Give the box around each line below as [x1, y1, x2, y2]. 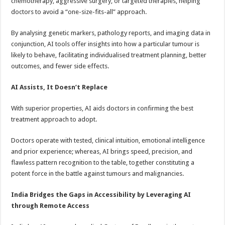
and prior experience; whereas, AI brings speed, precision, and [11, 148, 193, 155]
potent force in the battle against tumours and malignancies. [11, 170, 184, 177]
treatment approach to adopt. [11, 116, 97, 123]
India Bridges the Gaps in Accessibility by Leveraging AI [11, 191, 191, 198]
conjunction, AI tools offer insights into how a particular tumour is [11, 40, 200, 48]
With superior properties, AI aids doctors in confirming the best [11, 104, 194, 112]
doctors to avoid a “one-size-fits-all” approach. [11, 8, 147, 16]
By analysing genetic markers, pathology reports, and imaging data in [11, 29, 211, 37]
